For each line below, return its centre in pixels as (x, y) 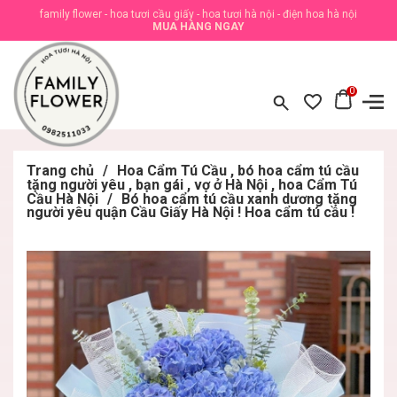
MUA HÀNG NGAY (198, 27)
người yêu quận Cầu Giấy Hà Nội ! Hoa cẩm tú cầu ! (191, 212)
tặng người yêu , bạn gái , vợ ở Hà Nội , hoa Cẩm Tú (192, 185)
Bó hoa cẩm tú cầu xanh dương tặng (239, 199)
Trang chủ (60, 171)
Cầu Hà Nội (62, 199)
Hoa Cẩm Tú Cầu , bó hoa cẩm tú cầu (238, 171)
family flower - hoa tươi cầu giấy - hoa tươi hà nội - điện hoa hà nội (198, 14)
